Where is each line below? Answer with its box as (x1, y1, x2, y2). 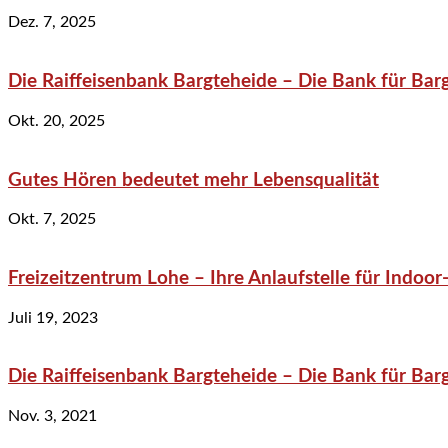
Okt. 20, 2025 (8, 112, 105, 129)
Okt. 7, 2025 (8, 211, 96, 228)
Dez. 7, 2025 (8, 14, 96, 31)
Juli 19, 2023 (8, 309, 98, 326)
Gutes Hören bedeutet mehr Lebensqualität (8, 170, 379, 190)
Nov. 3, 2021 (8, 408, 97, 425)
